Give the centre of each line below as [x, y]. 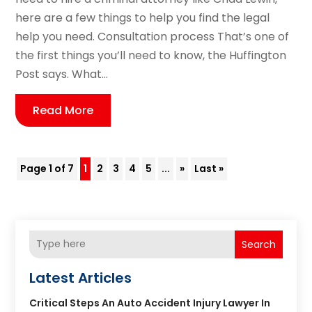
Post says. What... [62, 74]
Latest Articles [81, 278]
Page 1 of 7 [47, 168]
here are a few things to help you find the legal [143, 17]
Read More [63, 110]
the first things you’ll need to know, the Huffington [151, 55]
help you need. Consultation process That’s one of [153, 36]
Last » [209, 168]
